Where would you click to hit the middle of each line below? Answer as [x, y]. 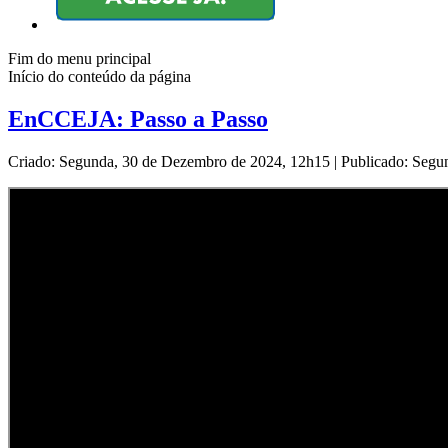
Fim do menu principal [79, 59]
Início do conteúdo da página [99, 77]
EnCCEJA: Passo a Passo [138, 119]
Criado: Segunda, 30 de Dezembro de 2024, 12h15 [171, 162]
